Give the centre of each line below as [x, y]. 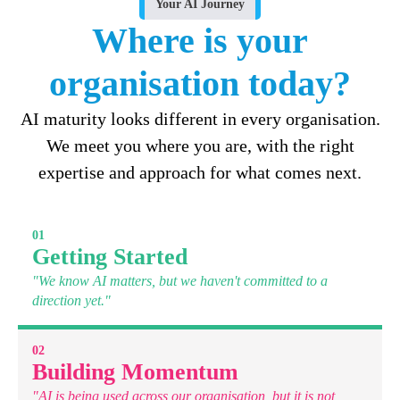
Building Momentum [135, 371]
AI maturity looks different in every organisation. [200, 118]
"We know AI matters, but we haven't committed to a [180, 280]
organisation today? [200, 83]
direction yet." [71, 300]
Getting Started [110, 256]
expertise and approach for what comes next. [200, 172]
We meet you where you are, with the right [200, 145]
